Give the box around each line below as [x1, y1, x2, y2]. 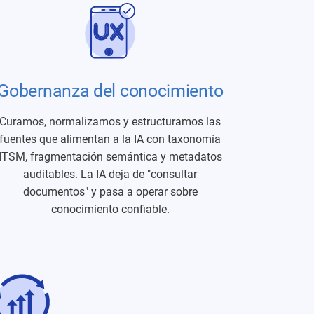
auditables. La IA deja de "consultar [23, 168, 198, 181]
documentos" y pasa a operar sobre [22, 185, 198, 198]
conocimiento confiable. [50, 203, 170, 216]
